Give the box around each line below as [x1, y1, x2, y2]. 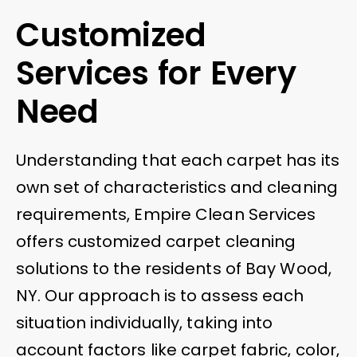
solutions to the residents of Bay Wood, [16, 257, 331, 280]
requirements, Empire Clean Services [16, 202, 316, 226]
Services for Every [16, 50, 296, 96]
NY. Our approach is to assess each [16, 284, 304, 307]
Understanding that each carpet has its [16, 148, 339, 171]
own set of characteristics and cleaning [16, 175, 338, 198]
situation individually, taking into [16, 311, 273, 334]
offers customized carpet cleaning [16, 229, 296, 253]
